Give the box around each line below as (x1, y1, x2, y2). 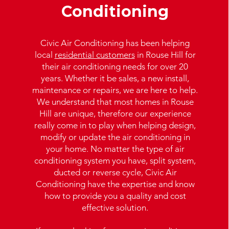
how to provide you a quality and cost (44, 191, 186, 201)
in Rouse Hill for (134, 50, 196, 60)
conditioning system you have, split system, (34, 155, 196, 166)
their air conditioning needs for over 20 (42, 61, 189, 72)
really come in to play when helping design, (34, 120, 196, 130)
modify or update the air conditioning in (40, 132, 190, 142)
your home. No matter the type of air (45, 144, 185, 154)
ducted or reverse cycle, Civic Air (53, 167, 177, 177)
